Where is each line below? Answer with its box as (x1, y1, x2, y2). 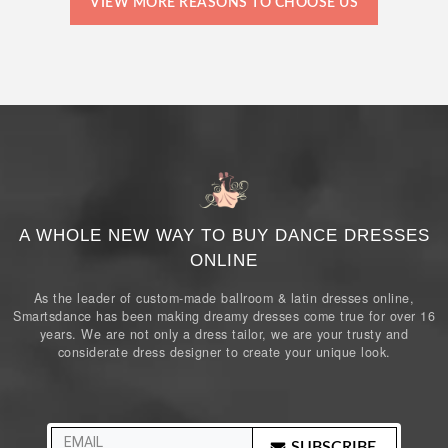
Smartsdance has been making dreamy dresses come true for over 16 (13, 306, 435, 325)
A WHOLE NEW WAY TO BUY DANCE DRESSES (18, 225, 430, 245)
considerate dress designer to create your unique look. (57, 342, 391, 361)
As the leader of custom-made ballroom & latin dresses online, (33, 288, 415, 307)
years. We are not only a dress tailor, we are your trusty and (39, 324, 409, 343)
